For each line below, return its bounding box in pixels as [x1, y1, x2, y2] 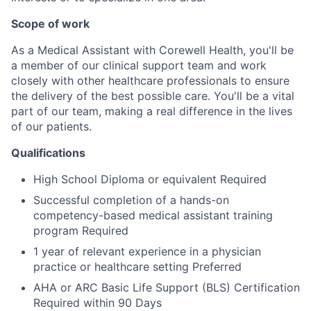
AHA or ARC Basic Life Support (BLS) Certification [33, 280, 300, 294]
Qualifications [11, 145, 85, 160]
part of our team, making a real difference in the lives [11, 103, 292, 118]
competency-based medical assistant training [33, 208, 273, 222]
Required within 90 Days [33, 295, 162, 310]
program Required [33, 223, 128, 237]
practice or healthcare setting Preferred [33, 259, 242, 274]
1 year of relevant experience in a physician [33, 244, 261, 258]
